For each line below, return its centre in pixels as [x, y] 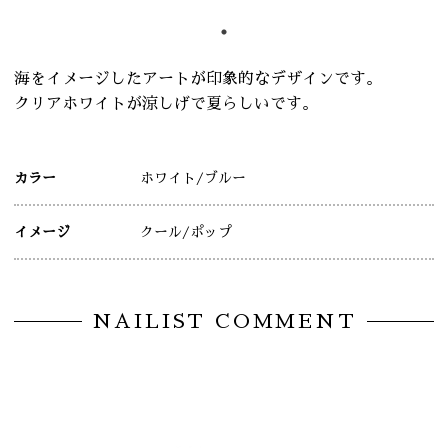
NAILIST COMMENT [224, 321]
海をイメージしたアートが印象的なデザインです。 [198, 79]
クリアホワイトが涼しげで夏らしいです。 [166, 104]
